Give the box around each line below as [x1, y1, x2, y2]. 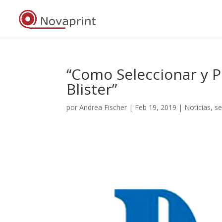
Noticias [184, 103, 211, 112]
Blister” [66, 79, 117, 99]
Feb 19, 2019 [135, 103, 177, 112]
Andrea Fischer [79, 103, 127, 112]
